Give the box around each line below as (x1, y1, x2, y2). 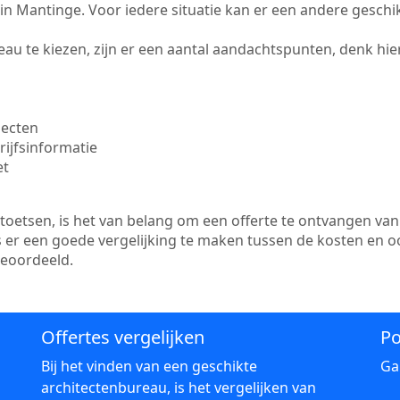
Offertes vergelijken (41, 325, 204, 349)
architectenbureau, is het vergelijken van (41, 378, 316, 397)
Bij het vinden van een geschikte (41, 356, 257, 376)
